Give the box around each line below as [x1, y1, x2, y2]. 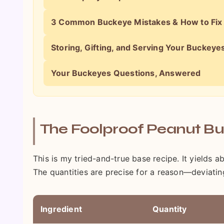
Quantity [152, 204, 187, 214]
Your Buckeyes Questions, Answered [51, 68, 201, 78]
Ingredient [40, 204, 82, 214]
